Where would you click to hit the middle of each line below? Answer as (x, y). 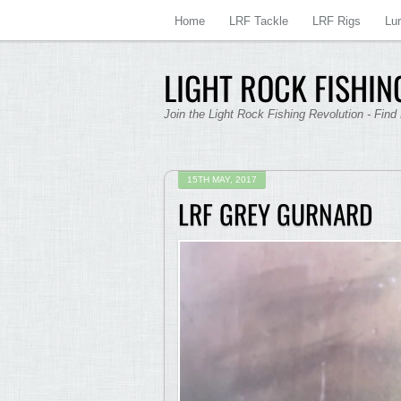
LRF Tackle (259, 21)
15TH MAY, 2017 (222, 179)
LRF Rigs (337, 21)
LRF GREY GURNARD (276, 214)
